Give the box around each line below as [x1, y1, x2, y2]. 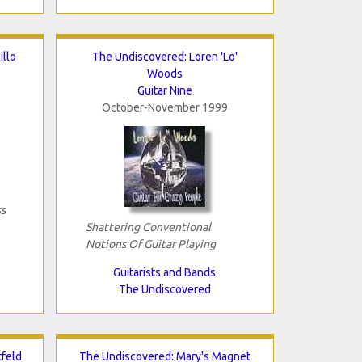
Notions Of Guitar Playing [85, 237, 216, 250]
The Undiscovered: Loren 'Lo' [91, 49, 238, 63]
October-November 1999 [101, 100, 228, 114]
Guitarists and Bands [113, 265, 216, 279]
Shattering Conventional [85, 220, 211, 234]
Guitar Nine [137, 83, 192, 97]
